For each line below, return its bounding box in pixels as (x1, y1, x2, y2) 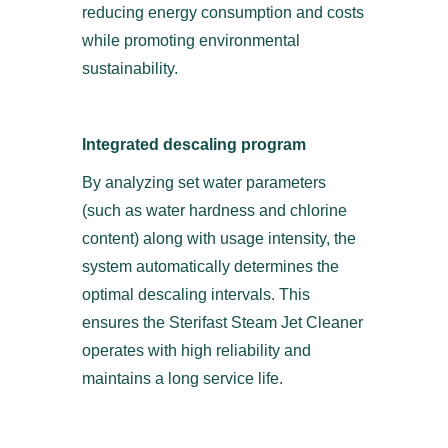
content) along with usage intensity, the (82, 230, 356, 247)
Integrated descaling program (82, 136, 306, 153)
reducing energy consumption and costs (82, 4, 364, 21)
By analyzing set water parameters (82, 174, 326, 191)
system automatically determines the (82, 258, 339, 275)
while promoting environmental (82, 32, 300, 49)
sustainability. (82, 60, 178, 77)
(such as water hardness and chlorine (82, 202, 347, 219)
